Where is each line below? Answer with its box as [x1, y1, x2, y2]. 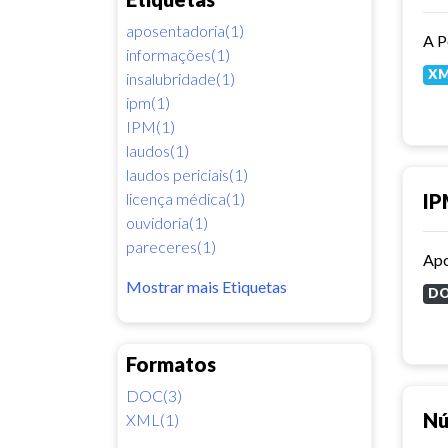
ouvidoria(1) [126, 212, 208, 232]
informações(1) [126, 44, 230, 64]
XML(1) [126, 409, 179, 429]
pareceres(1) [126, 236, 216, 256]
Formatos [126, 351, 216, 376]
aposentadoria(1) [126, 20, 244, 40]
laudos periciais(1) [126, 164, 248, 184]
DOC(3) [126, 385, 182, 405]
